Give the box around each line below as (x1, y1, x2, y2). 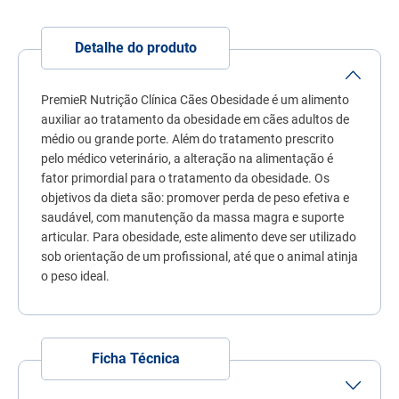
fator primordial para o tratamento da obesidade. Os (41, 170, 330, 185)
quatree (228, 4, 271, 21)
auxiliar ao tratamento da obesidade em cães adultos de (41, 111, 349, 126)
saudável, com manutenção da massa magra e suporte (41, 209, 344, 224)
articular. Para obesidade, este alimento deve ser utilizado (41, 229, 356, 244)
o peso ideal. (41, 268, 110, 283)
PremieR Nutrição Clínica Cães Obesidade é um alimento (41, 92, 349, 107)
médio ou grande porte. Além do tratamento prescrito (41, 131, 334, 146)
